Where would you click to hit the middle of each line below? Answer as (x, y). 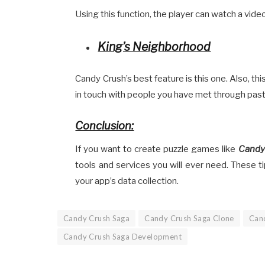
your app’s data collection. (127, 181)
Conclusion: (105, 125)
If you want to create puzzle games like (157, 149)
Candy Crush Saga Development (122, 237)
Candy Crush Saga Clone (189, 219)
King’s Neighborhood (154, 47)
